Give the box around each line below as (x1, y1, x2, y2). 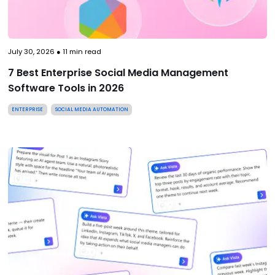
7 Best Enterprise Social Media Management (7, 65, 228, 80)
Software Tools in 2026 (7, 80, 124, 95)
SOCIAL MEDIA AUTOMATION (55, 105, 128, 113)
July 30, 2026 (7, 46, 55, 56)
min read (67, 46, 101, 56)
